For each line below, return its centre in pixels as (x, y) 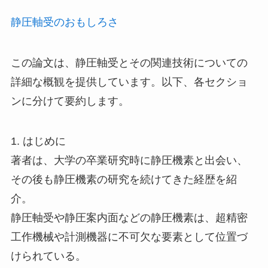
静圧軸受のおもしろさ (64, 22)
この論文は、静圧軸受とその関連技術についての (129, 63)
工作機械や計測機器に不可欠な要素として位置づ (129, 237)
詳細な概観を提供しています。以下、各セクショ (129, 82)
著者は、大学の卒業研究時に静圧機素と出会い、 (129, 161)
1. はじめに (38, 141)
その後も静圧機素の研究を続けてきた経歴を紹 (124, 180)
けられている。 (48, 256)
